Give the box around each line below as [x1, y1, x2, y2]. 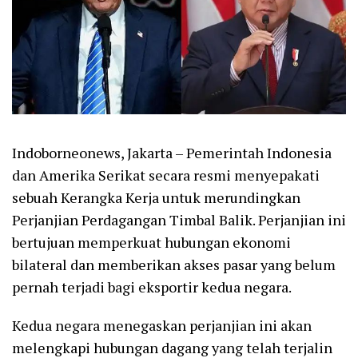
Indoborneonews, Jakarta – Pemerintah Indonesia [12, 143, 332, 163]
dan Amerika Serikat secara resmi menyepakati [12, 165, 320, 185]
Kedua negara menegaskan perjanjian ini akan [12, 316, 312, 336]
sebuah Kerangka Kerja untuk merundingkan [12, 188, 300, 208]
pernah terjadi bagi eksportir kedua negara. [12, 277, 292, 297]
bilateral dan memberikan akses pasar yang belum [12, 255, 336, 275]
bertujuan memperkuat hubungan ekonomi [12, 233, 291, 253]
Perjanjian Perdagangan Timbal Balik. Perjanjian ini [12, 210, 346, 230]
